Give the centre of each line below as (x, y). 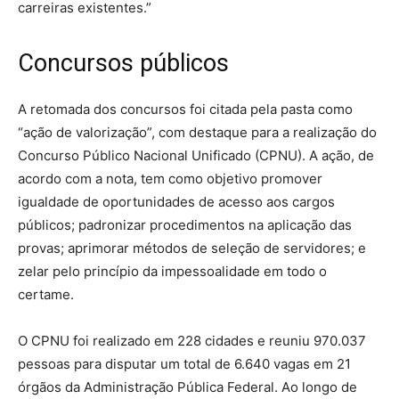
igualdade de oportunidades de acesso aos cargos (176, 201)
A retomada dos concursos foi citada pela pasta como (185, 109)
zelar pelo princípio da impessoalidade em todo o (172, 271)
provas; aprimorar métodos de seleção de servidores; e (192, 248)
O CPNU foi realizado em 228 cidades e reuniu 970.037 (192, 340)
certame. (46, 294)
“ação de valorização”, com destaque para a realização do (197, 132)
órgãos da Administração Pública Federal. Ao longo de (187, 387)
